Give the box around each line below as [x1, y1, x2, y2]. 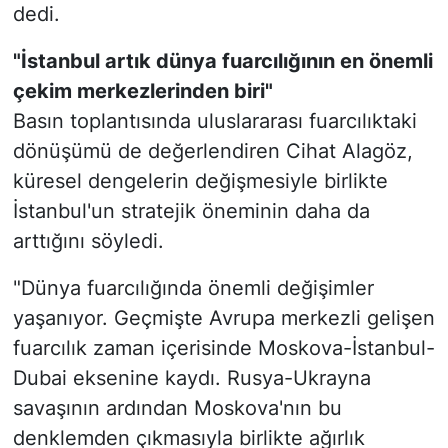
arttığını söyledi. [12, 229, 164, 254]
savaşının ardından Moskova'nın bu [12, 396, 342, 421]
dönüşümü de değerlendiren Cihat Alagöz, [12, 139, 413, 164]
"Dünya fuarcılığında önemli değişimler [12, 276, 374, 301]
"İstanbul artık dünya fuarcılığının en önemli [12, 49, 433, 74]
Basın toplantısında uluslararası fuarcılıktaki [12, 109, 417, 134]
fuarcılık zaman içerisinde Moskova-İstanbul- [12, 336, 435, 361]
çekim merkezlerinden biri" [12, 79, 273, 104]
